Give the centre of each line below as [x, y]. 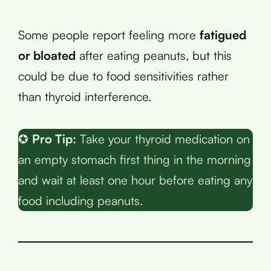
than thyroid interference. [85, 96]
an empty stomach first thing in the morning [135, 159]
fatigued [223, 34]
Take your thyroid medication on [163, 139]
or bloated [47, 55]
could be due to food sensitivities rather [123, 76]
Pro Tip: [54, 139]
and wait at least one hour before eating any [135, 180]
